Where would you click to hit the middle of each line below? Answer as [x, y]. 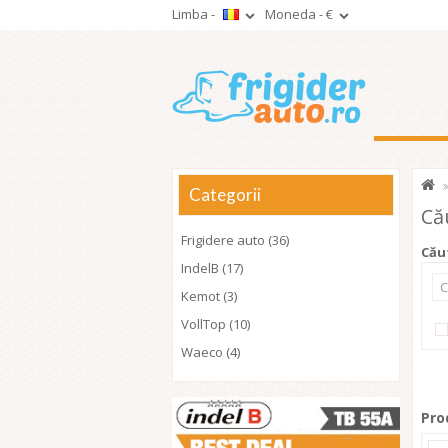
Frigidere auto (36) [235, 240]
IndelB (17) [212, 268]
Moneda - [295, 14]
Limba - [195, 14]
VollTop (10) [215, 324]
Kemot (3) [209, 296]
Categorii [225, 194]
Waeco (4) [210, 352]
